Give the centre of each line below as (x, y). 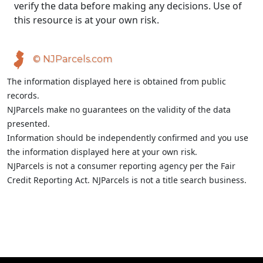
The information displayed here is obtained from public (117, 81)
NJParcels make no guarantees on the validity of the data (119, 109)
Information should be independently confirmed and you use (128, 138)
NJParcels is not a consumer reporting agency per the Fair (121, 166)
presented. (28, 124)
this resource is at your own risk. (87, 20)
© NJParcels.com (71, 59)
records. (23, 95)
